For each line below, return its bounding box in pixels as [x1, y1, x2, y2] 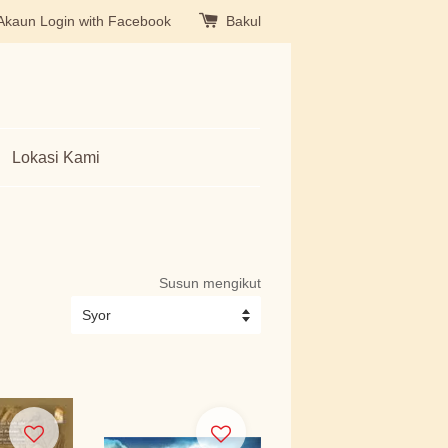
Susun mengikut [159, 275, 261, 291]
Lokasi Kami [12, 149, 100, 166]
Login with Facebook [40, 13, 171, 29]
